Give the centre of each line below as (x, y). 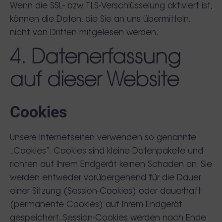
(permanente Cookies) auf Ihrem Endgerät (96, 205)
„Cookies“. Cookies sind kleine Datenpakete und (107, 151)
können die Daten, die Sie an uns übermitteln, (100, 19)
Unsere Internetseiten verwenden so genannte (103, 138)
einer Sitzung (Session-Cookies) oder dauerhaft (106, 191)
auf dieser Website (94, 81)
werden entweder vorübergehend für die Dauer (106, 178)
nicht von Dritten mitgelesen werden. (84, 33)
